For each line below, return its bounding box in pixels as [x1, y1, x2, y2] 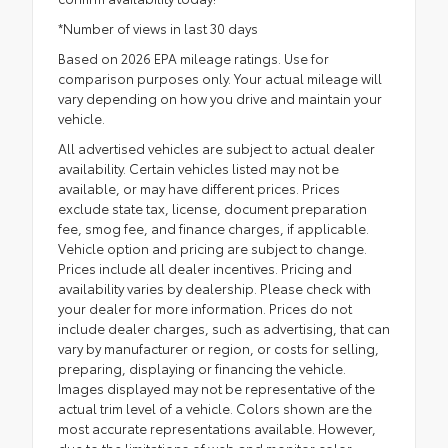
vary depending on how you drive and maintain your [58, 89, 382, 108]
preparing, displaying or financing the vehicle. [58, 359, 346, 378]
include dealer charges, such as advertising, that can [58, 319, 390, 338]
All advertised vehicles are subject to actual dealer [58, 139, 375, 158]
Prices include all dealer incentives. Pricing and [58, 259, 352, 278]
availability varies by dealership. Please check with [58, 279, 371, 298]
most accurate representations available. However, [58, 419, 376, 438]
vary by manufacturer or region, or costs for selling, [58, 339, 379, 358]
